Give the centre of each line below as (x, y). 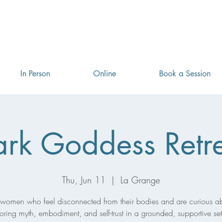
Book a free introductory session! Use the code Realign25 (111, 10)
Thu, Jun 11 (84, 180)
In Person (35, 74)
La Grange (140, 180)
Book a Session (185, 74)
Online (104, 74)
